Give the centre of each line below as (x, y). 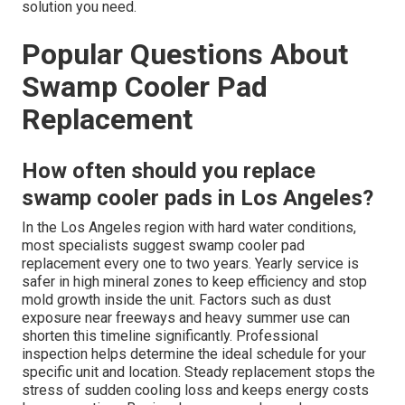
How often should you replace (169, 170)
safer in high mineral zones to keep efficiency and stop (194, 281)
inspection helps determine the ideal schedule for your (194, 353)
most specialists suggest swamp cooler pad (163, 245)
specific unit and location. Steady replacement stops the (198, 372)
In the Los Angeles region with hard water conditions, (189, 227)
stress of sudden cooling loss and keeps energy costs (195, 390)
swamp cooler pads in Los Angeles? (198, 198)
